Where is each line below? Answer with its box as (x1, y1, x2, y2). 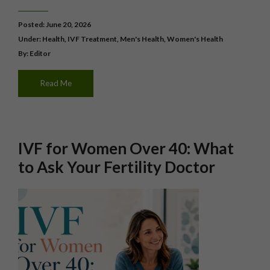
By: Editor (18, 49, 51, 58)
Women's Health (167, 34, 223, 43)
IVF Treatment (67, 34, 117, 43)
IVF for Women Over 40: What (18, 139, 234, 158)
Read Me (40, 78, 72, 88)
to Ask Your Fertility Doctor (18, 157, 215, 177)
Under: (18, 34, 42, 43)
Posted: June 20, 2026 (18, 20, 91, 29)
